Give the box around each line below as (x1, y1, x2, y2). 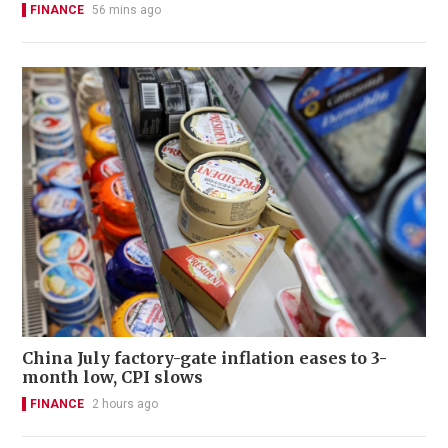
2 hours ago (92, 396, 158, 411)
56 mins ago (92, 3, 161, 18)
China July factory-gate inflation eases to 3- (22, 347, 388, 368)
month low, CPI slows (22, 366, 203, 387)
